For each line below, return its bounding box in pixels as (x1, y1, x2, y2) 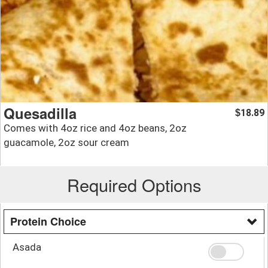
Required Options (66, 172, 202, 197)
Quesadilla (4, 103, 77, 124)
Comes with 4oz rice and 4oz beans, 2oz (4, 122, 187, 135)
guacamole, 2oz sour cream (4, 136, 129, 149)
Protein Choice (10, 214, 86, 230)
